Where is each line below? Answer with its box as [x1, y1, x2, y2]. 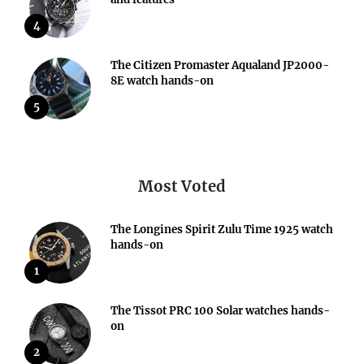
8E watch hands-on [110, 73, 214, 88]
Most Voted [138, 176, 226, 196]
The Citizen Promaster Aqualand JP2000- [110, 58, 329, 72]
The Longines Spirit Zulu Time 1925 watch [110, 222, 333, 236]
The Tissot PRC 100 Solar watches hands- [110, 303, 330, 318]
